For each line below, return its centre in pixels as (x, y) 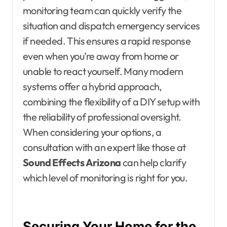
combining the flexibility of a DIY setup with (111, 101)
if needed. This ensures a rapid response (107, 41)
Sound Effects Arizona (72, 162)
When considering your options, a (92, 132)
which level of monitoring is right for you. (105, 177)
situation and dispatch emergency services (111, 25)
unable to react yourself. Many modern (103, 71)
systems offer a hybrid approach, (92, 86)
